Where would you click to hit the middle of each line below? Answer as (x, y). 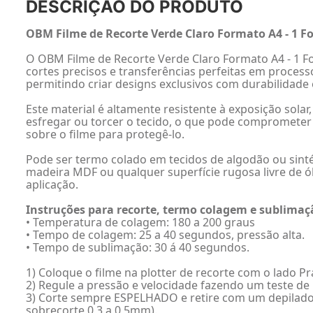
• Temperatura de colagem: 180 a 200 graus (140, 222)
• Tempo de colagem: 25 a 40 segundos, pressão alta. (165, 235)
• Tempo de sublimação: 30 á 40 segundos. (138, 247)
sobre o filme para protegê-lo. (105, 134)
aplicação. (52, 184)
